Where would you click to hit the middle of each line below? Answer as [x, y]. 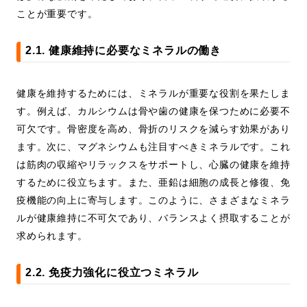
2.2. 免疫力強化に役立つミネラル [112, 273]
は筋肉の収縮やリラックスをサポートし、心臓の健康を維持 [153, 165]
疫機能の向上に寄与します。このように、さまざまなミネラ [153, 200]
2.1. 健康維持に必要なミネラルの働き [123, 51]
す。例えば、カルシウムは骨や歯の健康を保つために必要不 [153, 111]
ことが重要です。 [57, 14]
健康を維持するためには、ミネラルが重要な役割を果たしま [153, 94]
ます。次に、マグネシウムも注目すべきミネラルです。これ [153, 147]
